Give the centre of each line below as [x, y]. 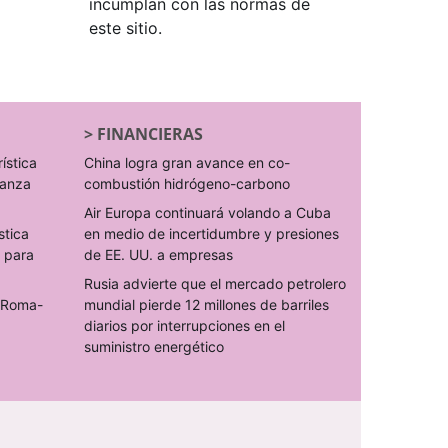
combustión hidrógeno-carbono [186, 183]
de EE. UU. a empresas [158, 254]
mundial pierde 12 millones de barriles [206, 304]
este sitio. [125, 27]
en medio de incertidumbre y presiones [211, 233]
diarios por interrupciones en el [184, 325]
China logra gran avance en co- [186, 162]
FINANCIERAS [149, 133]
